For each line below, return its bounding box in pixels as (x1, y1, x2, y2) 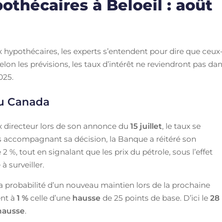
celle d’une (28, 193, 73, 203)
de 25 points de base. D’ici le (101, 193, 211, 203)
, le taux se (162, 121, 201, 131)
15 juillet (130, 121, 163, 131)
